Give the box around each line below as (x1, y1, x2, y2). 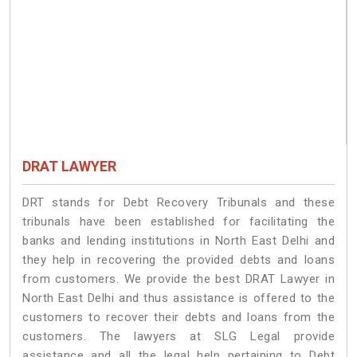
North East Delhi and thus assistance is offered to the (22, 291, 335, 306)
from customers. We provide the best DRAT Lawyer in (22, 272, 335, 287)
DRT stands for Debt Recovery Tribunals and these (22, 195, 335, 210)
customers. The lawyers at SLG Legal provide (22, 329, 335, 344)
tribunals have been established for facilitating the (22, 214, 335, 229)
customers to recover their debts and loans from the (22, 310, 335, 325)
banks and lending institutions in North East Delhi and (22, 233, 335, 249)
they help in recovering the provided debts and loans (22, 253, 335, 268)
